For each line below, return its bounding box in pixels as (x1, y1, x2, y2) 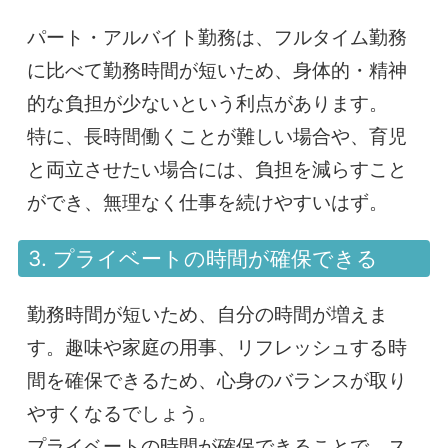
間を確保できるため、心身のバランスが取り (27, 369, 408, 393)
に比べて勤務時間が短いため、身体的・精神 (27, 58, 408, 82)
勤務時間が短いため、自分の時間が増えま (27, 303, 389, 327)
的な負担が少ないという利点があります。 (27, 91, 389, 115)
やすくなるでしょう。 (27, 402, 218, 426)
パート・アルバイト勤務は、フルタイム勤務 (27, 25, 408, 49)
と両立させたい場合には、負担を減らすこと (27, 157, 408, 181)
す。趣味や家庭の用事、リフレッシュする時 (27, 336, 408, 360)
